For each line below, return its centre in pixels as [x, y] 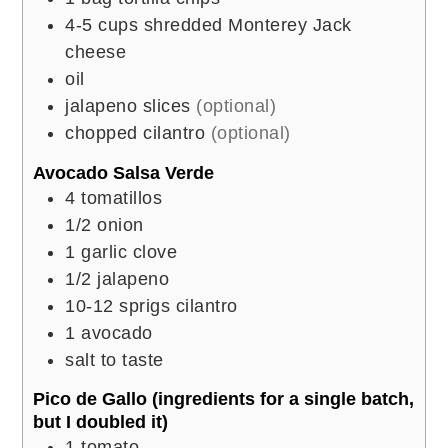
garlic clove [129, 251]
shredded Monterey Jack [247, 25]
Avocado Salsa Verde [124, 172]
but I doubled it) [101, 422]
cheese [96, 52]
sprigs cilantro [178, 305]
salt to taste [114, 359]
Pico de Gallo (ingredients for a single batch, [224, 399]
